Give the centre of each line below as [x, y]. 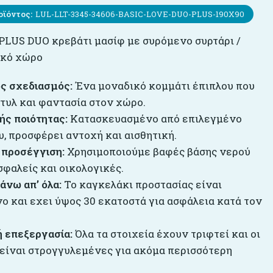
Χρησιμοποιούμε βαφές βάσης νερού [157, 151]
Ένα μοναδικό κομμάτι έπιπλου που [163, 86]
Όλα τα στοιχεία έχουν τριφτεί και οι [166, 234]
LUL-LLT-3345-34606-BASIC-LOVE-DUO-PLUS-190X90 [140, 14]
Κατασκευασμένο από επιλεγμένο [154, 119]
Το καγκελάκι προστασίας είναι [141, 184]
